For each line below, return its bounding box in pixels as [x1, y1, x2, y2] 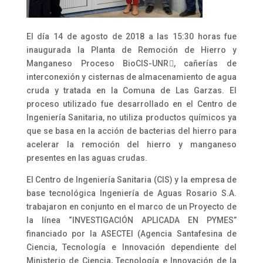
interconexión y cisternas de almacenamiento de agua [26, 72, 237, 82]
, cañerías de [173, 58, 237, 68]
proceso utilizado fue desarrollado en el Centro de [26, 99, 237, 109]
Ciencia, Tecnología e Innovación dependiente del [26, 242, 237, 252]
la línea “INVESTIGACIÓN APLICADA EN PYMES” [26, 215, 237, 225]
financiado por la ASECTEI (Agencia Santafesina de [26, 228, 237, 238]
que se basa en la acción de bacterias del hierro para [26, 126, 237, 136]
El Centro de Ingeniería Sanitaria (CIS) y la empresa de [26, 174, 237, 184]
